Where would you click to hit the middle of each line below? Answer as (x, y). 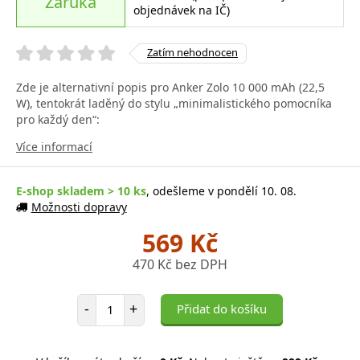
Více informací (54, 146)
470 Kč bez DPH (180, 264)
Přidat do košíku (222, 308)
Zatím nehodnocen (192, 52)
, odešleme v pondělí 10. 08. (221, 190)
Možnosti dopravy (79, 207)
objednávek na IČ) (181, 10)
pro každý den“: (58, 119)
